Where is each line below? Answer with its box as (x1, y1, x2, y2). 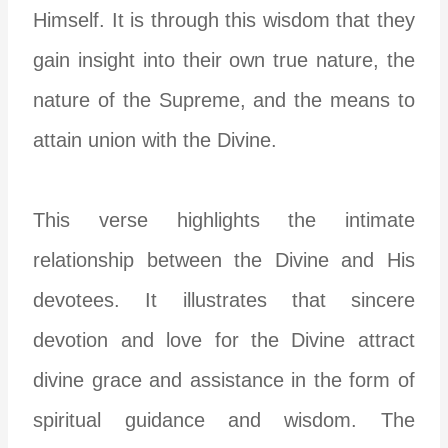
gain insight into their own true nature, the (33, 48, 415, 71)
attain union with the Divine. (33, 128, 278, 151)
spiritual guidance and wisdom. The (33, 408, 415, 431)
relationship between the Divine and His (33, 248, 415, 271)
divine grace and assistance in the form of (33, 368, 415, 391)
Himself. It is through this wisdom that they (33, 8, 415, 31)
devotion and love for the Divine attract (33, 328, 415, 351)
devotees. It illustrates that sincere (33, 288, 415, 311)
